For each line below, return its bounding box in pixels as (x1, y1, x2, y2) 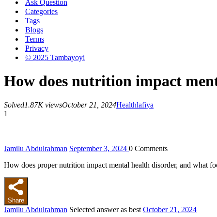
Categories (25, 7, 58, 15)
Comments (133, 144, 168, 153)
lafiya (137, 100, 154, 109)
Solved (4, 100, 24, 109)
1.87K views (24, 100, 62, 109)
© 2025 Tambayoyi (25, 53, 85, 62)
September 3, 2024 (69, 144, 127, 153)
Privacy (25, 44, 48, 52)
